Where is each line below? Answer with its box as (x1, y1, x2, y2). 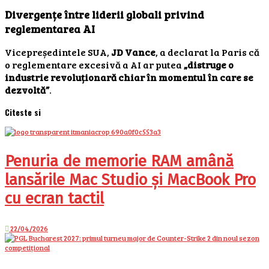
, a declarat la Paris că (156, 45, 259, 58)
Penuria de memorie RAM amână (5, 151, 234, 171)
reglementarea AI (5, 21, 95, 36)
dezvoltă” (5, 83, 49, 96)
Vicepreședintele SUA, (5, 45, 111, 58)
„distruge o (184, 58, 234, 71)
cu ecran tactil (5, 189, 104, 208)
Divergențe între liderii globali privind (5, 7, 204, 22)
